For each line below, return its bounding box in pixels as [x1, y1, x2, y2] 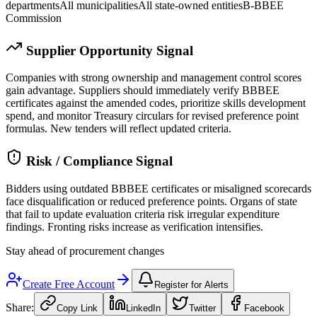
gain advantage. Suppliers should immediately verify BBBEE [6, 84, 279, 97]
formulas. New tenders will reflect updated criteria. [6, 122, 231, 135]
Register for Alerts [154, 279, 229, 290]
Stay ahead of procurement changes [6, 244, 164, 257]
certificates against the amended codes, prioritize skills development [6, 97, 306, 110]
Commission [6, 11, 62, 24]
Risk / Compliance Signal [23, 153, 173, 168]
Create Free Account [23, 277, 115, 290]
